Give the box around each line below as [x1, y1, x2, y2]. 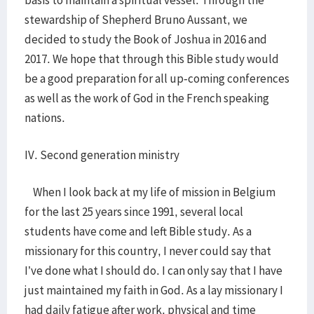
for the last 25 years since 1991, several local [25, 204, 243, 219]
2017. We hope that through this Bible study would [25, 51, 279, 67]
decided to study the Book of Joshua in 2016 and [25, 32, 267, 47]
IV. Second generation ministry [25, 147, 179, 163]
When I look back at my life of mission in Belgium [25, 184, 275, 200]
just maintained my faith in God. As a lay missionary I [25, 282, 283, 298]
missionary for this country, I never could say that [25, 243, 271, 259]
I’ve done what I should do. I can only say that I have [25, 263, 282, 278]
